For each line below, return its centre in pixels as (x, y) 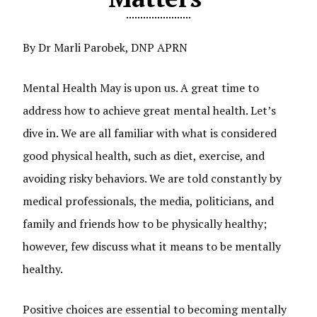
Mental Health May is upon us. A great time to (141, 88)
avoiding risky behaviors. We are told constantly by (152, 178)
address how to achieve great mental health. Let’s (150, 110)
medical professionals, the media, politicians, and (149, 201)
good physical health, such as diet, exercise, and (144, 156)
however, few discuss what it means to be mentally (152, 246)
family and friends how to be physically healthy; (145, 224)
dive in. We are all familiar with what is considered (150, 133)
